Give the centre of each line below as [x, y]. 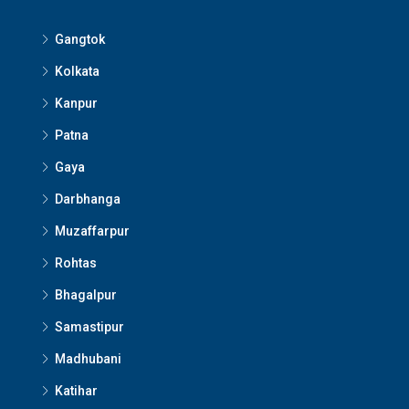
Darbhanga [88, 199]
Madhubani [88, 358]
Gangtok [80, 39]
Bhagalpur [86, 294]
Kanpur [76, 103]
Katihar [76, 390]
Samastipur [89, 326]
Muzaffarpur [92, 231]
